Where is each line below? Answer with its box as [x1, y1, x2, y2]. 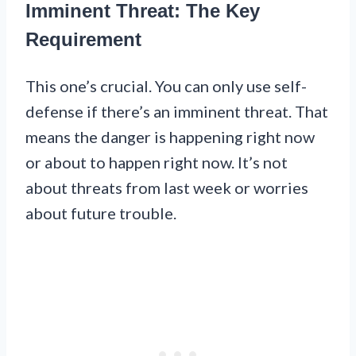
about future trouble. [25, 203, 176, 222]
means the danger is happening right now [25, 126, 315, 146]
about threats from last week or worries [25, 177, 308, 197]
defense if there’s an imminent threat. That [25, 101, 328, 121]
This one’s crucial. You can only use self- [25, 75, 307, 95]
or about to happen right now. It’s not [25, 152, 288, 172]
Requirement [25, 28, 141, 50]
